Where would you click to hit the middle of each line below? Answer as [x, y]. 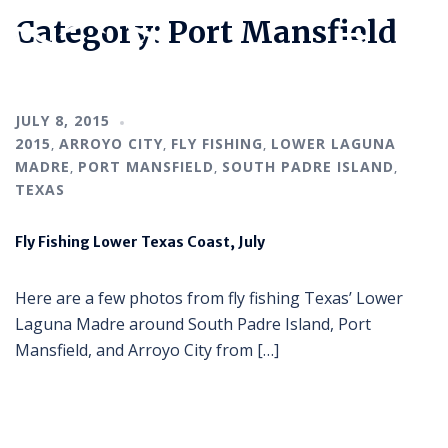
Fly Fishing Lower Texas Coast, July [140, 241]
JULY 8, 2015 [62, 120]
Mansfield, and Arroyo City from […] [147, 349]
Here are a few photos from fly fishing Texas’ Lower [209, 297]
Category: [91, 31]
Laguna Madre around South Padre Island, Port [193, 323]
